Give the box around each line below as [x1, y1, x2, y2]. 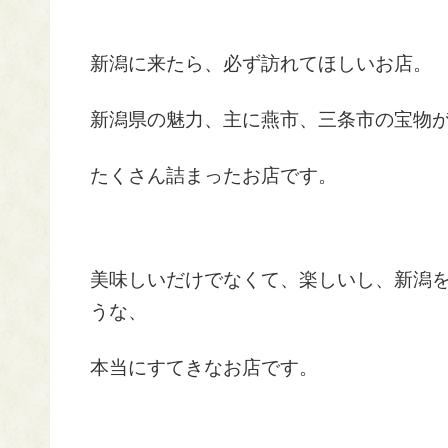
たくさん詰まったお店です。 [90, 165, 337, 186]
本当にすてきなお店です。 [90, 357, 318, 378]
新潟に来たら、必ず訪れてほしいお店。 [90, 53, 432, 74]
